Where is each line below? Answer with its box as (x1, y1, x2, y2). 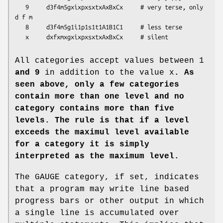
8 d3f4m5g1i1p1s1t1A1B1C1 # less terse (15, 23, 25, 30)
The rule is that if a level (55, 115, 189, 125)
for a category (15, 139, 85, 149)
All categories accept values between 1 (15, 56, 204, 65)
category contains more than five (15, 104, 174, 113)
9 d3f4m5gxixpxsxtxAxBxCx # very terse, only (15, 3, 25, 10)
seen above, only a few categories (15, 80, 179, 89)
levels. (15, 115, 50, 125)
